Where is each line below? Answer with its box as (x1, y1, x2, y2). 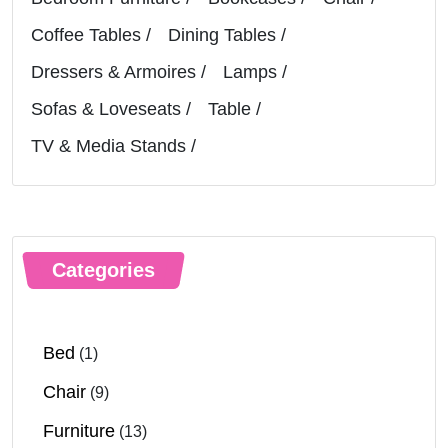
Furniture (43, 420, 115, 441)
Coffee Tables (31, 24, 141, 45)
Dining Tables (168, 24, 276, 45)
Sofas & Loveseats (31, 98, 181, 119)
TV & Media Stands (31, 135, 186, 156)
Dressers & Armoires (31, 61, 196, 82)
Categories (52, 258, 155, 281)
